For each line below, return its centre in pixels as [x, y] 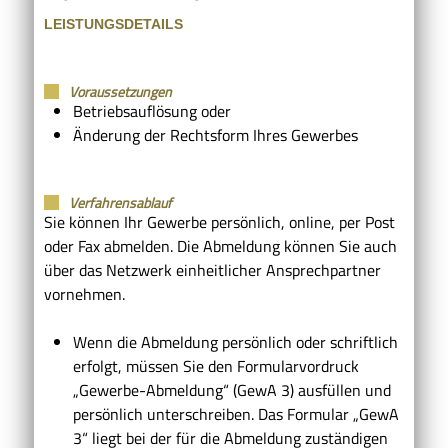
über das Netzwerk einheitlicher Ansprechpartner [212, 269]
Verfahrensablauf [120, 202]
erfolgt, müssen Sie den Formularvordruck [215, 365]
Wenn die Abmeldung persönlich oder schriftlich [235, 341]
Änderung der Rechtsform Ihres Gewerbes [215, 134]
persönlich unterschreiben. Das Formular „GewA [235, 413]
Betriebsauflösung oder [151, 110]
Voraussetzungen [120, 91]
